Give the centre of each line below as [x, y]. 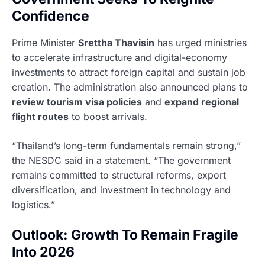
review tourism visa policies [77, 102]
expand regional [202, 102]
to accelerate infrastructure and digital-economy [119, 58]
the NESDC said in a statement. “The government [121, 161]
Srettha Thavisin [116, 43]
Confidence [51, 16]
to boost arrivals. [108, 117]
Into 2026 [43, 252]
